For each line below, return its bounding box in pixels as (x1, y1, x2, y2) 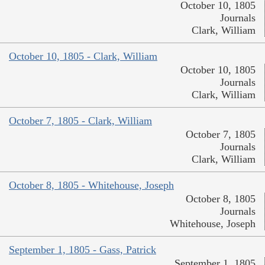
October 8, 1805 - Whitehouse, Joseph (9, 179, 174, 192)
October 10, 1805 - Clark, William (9, 50, 157, 63)
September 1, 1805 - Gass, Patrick (9, 244, 156, 256)
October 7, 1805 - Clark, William (9, 115, 152, 127)
